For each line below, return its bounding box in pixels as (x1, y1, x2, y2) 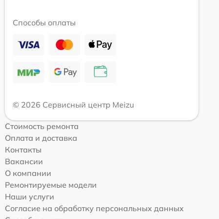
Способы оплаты (13, 17, 76, 27)
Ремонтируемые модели (5, 179, 97, 190)
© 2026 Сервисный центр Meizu (13, 99, 134, 109)
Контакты (5, 144, 42, 154)
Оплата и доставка (5, 132, 77, 143)
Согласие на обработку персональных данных (5, 203, 184, 213)
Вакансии (5, 156, 43, 166)
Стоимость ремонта (5, 121, 79, 131)
